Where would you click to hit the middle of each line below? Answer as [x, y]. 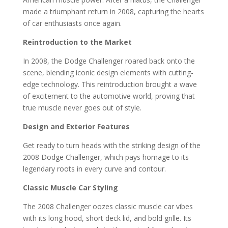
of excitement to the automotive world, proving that [109, 96]
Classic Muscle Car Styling [70, 188]
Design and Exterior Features [76, 126]
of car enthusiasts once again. [72, 23]
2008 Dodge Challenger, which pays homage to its [106, 157]
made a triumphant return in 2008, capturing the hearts [113, 11]
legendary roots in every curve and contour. [94, 169]
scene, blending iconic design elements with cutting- [108, 73]
